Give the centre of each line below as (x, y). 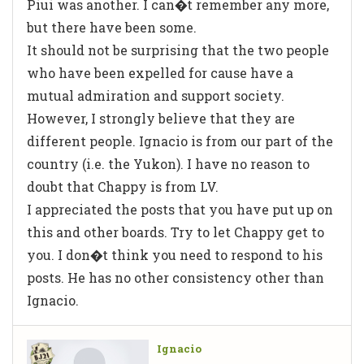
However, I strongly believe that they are (161, 118)
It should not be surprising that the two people (178, 50)
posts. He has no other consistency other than (175, 277)
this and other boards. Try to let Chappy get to (175, 232)
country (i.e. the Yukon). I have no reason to (168, 163)
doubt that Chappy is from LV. (123, 186)
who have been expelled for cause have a (160, 72)
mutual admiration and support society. (156, 95)
